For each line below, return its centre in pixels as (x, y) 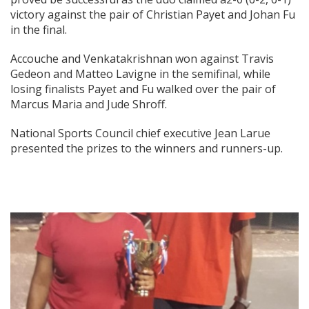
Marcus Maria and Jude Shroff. (89, 104)
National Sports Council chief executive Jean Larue (140, 133)
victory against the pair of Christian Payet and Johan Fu (153, 15)
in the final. (39, 30)
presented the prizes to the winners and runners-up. (147, 149)
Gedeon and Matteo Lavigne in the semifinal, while (140, 74)
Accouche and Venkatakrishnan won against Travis (142, 59)
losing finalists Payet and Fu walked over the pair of (143, 89)
